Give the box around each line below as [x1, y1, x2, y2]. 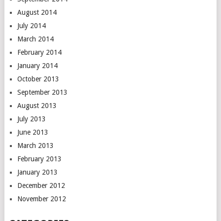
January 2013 [17, 168, 58, 176]
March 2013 [17, 142, 54, 149]
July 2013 [17, 115, 46, 123]
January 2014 [17, 62, 58, 70]
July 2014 [17, 22, 46, 30]
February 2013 [17, 155, 62, 163]
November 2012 [17, 195, 66, 203]
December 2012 [17, 182, 65, 189]
